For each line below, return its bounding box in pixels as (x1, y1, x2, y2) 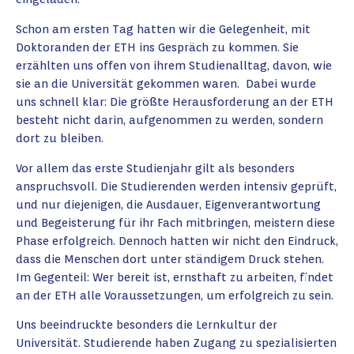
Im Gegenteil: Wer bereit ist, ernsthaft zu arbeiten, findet (16, 269, 333, 284)
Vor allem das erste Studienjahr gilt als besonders (16, 160, 295, 175)
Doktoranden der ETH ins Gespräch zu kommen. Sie (16, 40, 299, 54)
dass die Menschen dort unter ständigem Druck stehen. (16, 251, 324, 265)
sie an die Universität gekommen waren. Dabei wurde (16, 76, 316, 90)
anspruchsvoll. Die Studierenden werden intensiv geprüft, (16, 179, 337, 193)
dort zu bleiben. (16, 130, 104, 145)
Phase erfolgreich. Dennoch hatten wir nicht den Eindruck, (16, 233, 338, 247)
